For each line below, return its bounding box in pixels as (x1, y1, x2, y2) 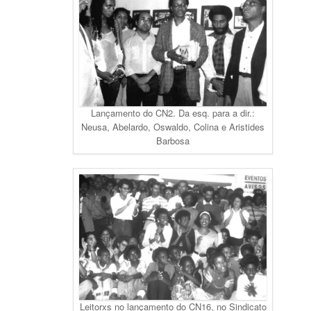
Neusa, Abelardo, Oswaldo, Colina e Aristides (81, 120, 264, 134)
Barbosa (156, 134, 190, 148)
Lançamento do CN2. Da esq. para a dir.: (91, 106, 255, 120)
